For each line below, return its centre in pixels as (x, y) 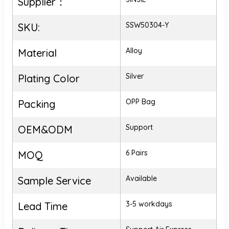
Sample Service (54, 181)
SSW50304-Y (147, 25)
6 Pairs (136, 153)
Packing (36, 104)
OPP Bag (140, 102)
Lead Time (42, 206)
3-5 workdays (149, 204)
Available (141, 178)
